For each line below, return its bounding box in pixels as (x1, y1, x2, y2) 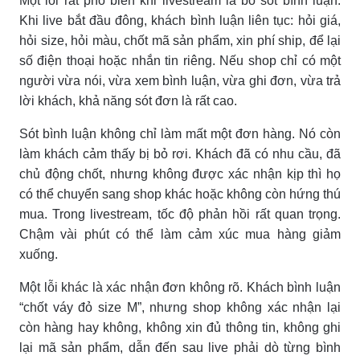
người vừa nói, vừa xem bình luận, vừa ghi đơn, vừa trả (19, 73, 341, 88)
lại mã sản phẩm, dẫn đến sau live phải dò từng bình (19, 340, 341, 354)
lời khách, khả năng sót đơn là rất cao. (19, 93, 237, 108)
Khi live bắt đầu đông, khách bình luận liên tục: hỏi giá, (19, 13, 341, 27)
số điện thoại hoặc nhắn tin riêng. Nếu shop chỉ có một (19, 53, 341, 67)
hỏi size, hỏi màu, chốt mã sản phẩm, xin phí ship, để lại (19, 33, 341, 47)
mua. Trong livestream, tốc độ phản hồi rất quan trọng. (19, 207, 341, 221)
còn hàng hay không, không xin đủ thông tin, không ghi (19, 320, 341, 334)
